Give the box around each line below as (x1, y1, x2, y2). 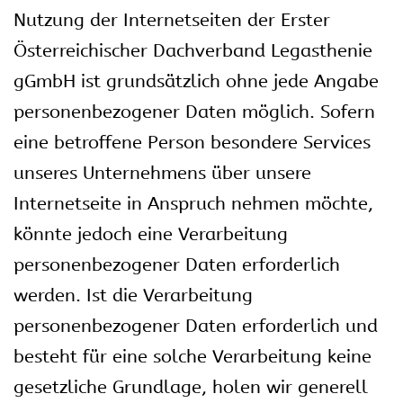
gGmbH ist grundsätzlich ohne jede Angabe (13, 71, 379, 92)
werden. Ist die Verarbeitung (13, 285, 253, 306)
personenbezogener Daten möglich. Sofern (13, 102, 375, 122)
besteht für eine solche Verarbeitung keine (13, 346, 372, 367)
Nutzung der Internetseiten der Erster (13, 10, 330, 31)
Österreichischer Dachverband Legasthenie (13, 40, 372, 61)
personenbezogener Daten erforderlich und (13, 316, 378, 336)
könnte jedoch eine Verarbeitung (13, 224, 288, 245)
